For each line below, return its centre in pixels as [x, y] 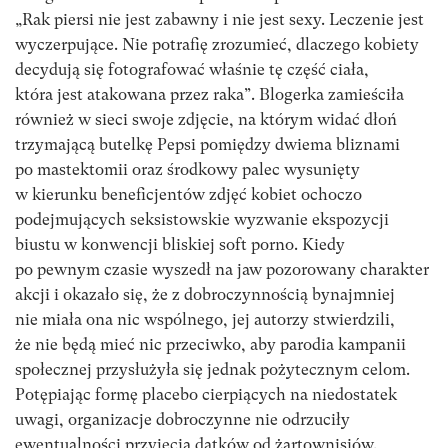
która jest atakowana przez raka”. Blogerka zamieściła [209, 94]
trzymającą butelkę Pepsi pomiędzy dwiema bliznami [207, 144]
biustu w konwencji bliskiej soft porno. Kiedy [180, 244]
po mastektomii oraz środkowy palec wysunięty [187, 169]
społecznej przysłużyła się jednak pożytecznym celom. [212, 369]
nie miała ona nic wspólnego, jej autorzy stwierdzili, [205, 319]
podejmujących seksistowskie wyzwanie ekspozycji [202, 219]
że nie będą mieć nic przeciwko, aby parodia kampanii [210, 344]
